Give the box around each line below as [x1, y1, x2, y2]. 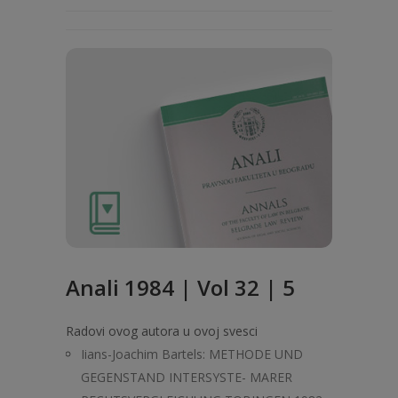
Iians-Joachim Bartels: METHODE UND [81, 346, 303, 362]
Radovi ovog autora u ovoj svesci [66, 322, 258, 339]
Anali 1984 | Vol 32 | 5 [66, 273, 295, 302]
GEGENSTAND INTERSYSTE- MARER [81, 369, 292, 386]
